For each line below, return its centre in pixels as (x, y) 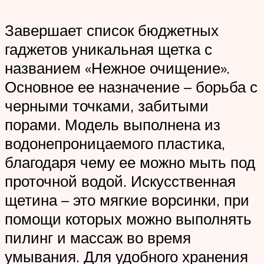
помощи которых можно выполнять (128, 218)
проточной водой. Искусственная (120, 181)
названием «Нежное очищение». (117, 67)
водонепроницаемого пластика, (115, 143)
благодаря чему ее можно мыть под (130, 162)
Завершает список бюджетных (112, 30)
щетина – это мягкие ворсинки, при (127, 199)
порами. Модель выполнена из (113, 124)
